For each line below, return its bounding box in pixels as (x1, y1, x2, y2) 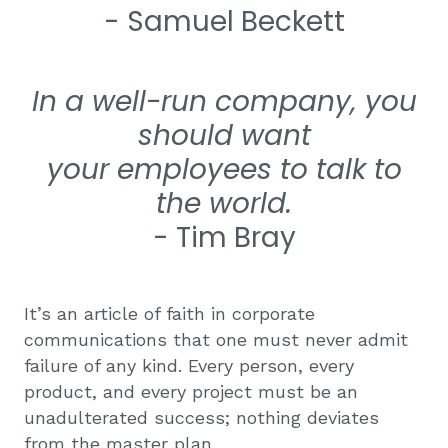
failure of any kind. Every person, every (24, 354, 354, 376)
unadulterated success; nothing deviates (24, 406, 379, 428)
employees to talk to (116, 149, 402, 189)
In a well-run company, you (31, 81, 417, 121)
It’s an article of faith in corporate (24, 302, 315, 324)
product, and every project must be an (24, 380, 358, 402)
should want (137, 115, 311, 155)
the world (156, 183, 286, 223)
